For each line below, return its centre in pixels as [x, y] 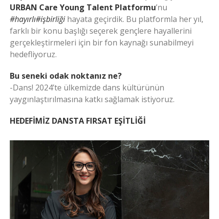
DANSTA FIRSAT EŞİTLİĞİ [99, 120]
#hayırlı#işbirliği [38, 19]
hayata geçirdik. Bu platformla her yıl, [135, 19]
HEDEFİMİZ [30, 120]
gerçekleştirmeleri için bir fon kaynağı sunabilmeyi [102, 42]
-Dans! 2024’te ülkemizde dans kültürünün [87, 87]
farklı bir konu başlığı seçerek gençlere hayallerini [101, 31]
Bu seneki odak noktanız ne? [66, 76]
